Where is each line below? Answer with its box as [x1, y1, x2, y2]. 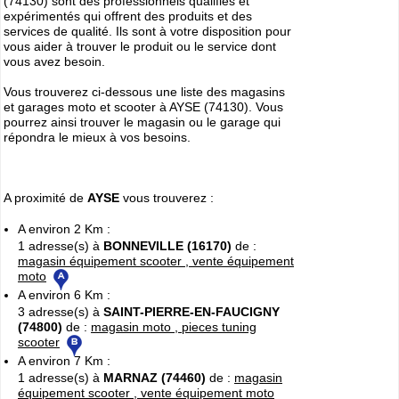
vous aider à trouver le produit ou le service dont [4, 39, 276, 53]
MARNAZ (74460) [103, 370, 206, 386]
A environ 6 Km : [18, 288, 110, 303]
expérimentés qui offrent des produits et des [4, 9, 252, 23]
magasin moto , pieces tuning [91, 320, 256, 335]
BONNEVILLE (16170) [103, 239, 232, 254]
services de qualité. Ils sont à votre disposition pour [4, 24, 291, 38]
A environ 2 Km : [18, 222, 110, 237]
